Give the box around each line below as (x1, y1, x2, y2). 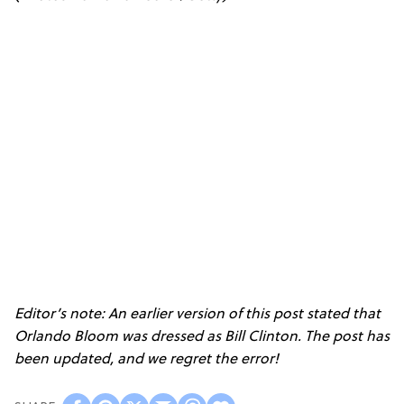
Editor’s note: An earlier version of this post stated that (14, 307, 381, 324)
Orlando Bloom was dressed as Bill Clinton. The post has (14, 329, 390, 346)
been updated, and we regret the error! (14, 352, 279, 369)
